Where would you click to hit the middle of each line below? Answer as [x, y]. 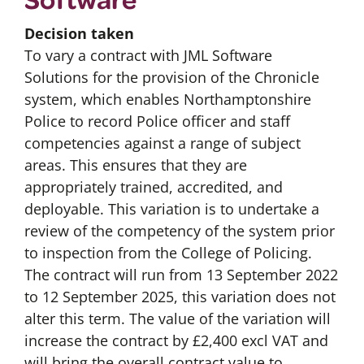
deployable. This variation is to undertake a [171, 209]
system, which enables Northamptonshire [167, 100]
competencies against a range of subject [162, 143]
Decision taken [79, 34]
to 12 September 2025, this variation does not [180, 297]
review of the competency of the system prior [179, 231]
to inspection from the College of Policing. [168, 253]
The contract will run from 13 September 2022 [181, 275]
